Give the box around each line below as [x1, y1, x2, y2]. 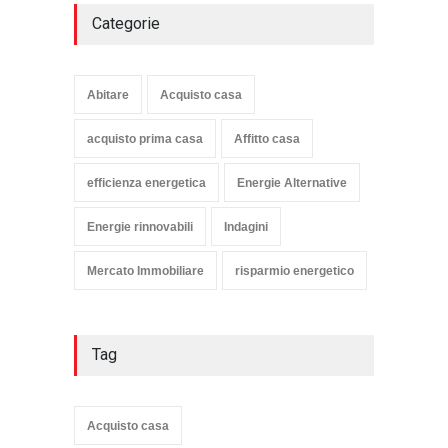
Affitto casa [234, 132, 300, 147]
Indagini [224, 220, 268, 235]
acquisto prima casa [87, 132, 203, 147]
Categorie [92, 14, 160, 34]
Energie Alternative [237, 176, 347, 191]
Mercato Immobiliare [87, 264, 204, 279]
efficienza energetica [87, 176, 206, 191]
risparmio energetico [235, 264, 354, 279]
